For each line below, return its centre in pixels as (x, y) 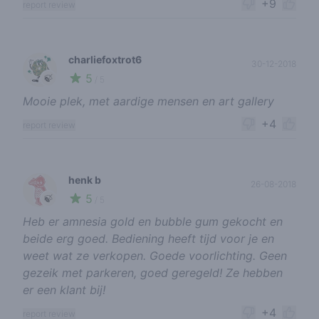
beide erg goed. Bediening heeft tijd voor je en (148, 239)
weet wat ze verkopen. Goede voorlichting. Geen (155, 256)
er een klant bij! (64, 290)
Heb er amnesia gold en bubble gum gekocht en (153, 221)
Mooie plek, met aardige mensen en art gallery (148, 101)
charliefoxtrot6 (105, 59)
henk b (85, 180)
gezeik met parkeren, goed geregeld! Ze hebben (153, 273)
